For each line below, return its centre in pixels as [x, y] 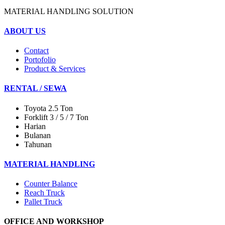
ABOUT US [25, 31]
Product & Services [55, 69]
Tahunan [38, 144]
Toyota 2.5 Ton [48, 108]
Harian [35, 126]
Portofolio [40, 60]
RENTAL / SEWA [35, 88]
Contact [36, 51]
